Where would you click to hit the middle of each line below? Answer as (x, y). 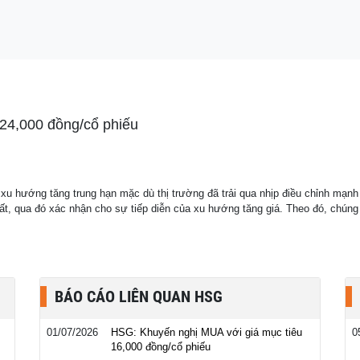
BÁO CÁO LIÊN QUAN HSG (139, 297)
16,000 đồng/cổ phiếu (161, 347)
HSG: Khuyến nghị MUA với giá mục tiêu (207, 332)
